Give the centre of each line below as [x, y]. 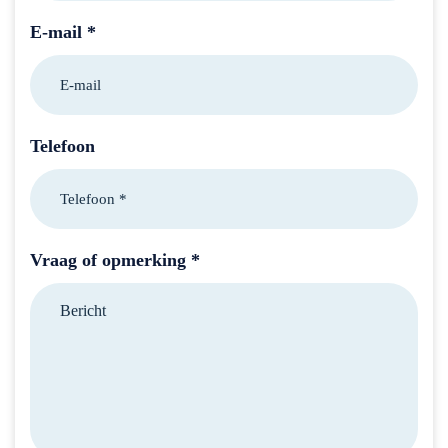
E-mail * [63, 32]
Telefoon [62, 146]
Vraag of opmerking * [115, 260]
